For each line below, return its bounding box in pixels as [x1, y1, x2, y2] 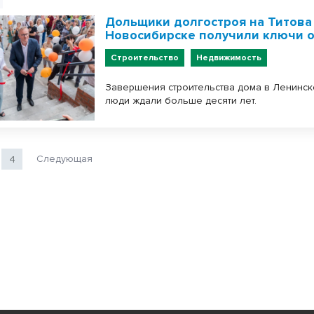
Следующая [36, 153, 93, 165]
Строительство [111, 53, 179, 63]
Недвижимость [196, 53, 262, 63]
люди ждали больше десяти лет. [105, 95, 257, 107]
